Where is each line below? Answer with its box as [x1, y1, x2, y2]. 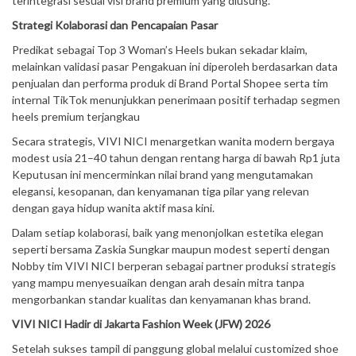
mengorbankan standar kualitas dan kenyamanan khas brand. [12, 292, 311, 306]
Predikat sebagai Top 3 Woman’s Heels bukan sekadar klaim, [12, 43, 308, 56]
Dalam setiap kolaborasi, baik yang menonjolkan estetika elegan [12, 226, 323, 239]
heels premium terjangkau [12, 110, 140, 123]
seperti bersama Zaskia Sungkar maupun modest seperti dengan [12, 242, 330, 256]
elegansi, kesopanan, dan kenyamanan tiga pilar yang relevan [12, 184, 309, 198]
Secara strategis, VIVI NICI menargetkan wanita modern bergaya [12, 134, 335, 148]
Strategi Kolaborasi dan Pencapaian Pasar [12, 18, 218, 32]
